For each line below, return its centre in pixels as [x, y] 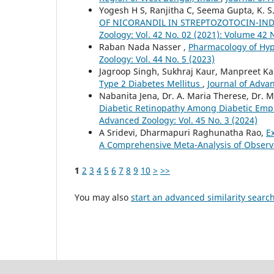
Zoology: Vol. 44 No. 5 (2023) [157, 59]
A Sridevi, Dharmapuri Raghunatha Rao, [183, 133]
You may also [103, 198]
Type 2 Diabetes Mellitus [151, 84]
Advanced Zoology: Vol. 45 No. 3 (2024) [178, 120]
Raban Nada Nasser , [144, 47]
